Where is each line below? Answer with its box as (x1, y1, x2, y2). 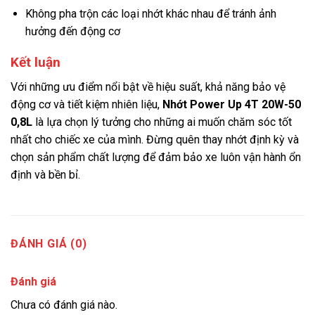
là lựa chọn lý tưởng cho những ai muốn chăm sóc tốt (32, 115, 292, 129)
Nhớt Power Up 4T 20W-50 (162, 97, 301, 111)
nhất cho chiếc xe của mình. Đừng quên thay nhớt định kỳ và (11, 132, 299, 146)
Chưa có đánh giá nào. (11, 297, 117, 311)
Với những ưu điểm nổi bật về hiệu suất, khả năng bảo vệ (11, 79, 285, 94)
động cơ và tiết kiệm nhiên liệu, (11, 97, 162, 111)
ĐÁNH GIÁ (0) (11, 236, 87, 250)
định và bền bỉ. (11, 167, 80, 181)
